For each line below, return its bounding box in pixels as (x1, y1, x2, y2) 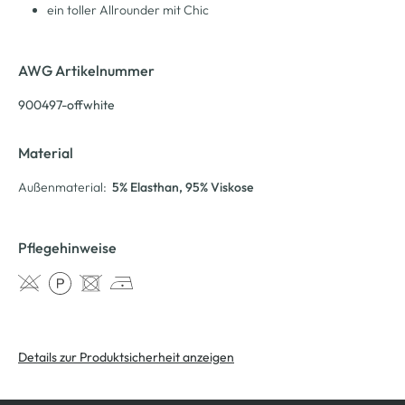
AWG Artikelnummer (18, 61, 155, 80)
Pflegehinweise (18, 238, 117, 257)
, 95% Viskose (179, 178, 253, 195)
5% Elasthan (112, 178, 179, 195)
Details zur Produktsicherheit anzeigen (18, 348, 234, 365)
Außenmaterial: (18, 178, 107, 195)
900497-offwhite (18, 96, 115, 113)
